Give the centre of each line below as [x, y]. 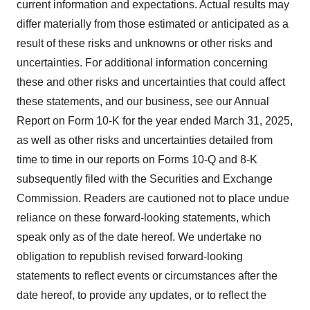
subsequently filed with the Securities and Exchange [145, 179]
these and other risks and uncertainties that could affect [151, 82]
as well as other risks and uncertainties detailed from [145, 140]
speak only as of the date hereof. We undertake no [139, 237]
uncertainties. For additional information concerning [142, 63]
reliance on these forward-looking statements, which [144, 218]
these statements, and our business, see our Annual [143, 101]
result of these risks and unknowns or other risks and [145, 43]
